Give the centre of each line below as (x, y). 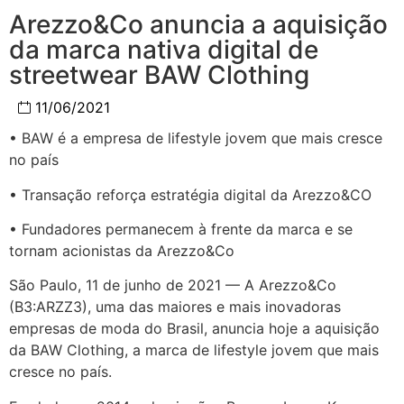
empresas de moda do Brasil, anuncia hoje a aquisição (194, 329)
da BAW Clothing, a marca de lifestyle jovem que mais (194, 350)
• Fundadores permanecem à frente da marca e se (181, 230)
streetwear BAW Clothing (159, 75)
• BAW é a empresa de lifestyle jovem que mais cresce (196, 138)
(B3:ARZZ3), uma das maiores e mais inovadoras (175, 307)
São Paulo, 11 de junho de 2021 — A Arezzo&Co (173, 285)
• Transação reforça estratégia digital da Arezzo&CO (190, 194)
